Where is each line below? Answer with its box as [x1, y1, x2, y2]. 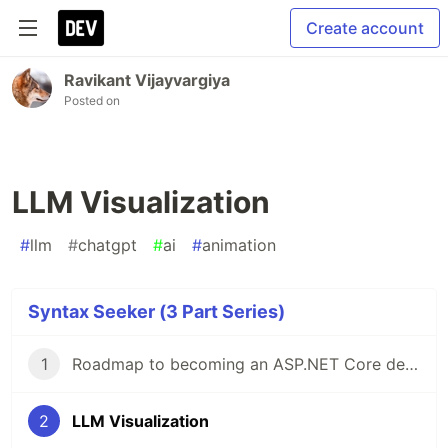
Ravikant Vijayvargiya [64, 70, 230, 90]
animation [202, 235, 276, 255]
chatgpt [78, 235, 137, 255]
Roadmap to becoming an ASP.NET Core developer [405, 354, 418, 374]
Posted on [64, 93, 120, 108]
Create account [306, 18, 424, 38]
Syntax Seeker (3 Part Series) [28, 301, 285, 322]
